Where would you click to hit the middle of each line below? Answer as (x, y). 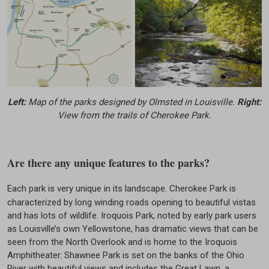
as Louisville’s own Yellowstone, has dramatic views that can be (133, 228)
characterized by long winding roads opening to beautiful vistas (131, 202)
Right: (249, 102)
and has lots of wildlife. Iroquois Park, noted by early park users (132, 215)
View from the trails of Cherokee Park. (134, 115)
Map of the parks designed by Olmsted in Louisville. (133, 102)
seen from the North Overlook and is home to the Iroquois (122, 242)
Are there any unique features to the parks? (108, 162)
